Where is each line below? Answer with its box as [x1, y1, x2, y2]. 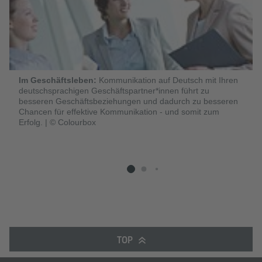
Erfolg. [19, 118, 45, 127]
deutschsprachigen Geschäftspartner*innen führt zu [19, 86, 209, 96]
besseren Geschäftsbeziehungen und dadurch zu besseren [19, 96, 238, 106]
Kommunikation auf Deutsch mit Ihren [96, 75, 238, 85]
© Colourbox [50, 118, 96, 127]
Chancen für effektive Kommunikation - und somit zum [19, 107, 219, 117]
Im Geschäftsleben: [19, 75, 96, 85]
